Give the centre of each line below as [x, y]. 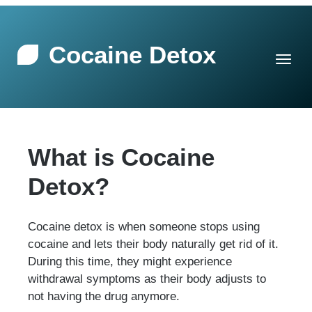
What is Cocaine [121, 157]
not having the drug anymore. [104, 296]
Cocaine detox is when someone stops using [144, 226]
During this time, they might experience [130, 261]
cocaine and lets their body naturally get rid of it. [153, 243]
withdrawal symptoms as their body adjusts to [147, 278]
